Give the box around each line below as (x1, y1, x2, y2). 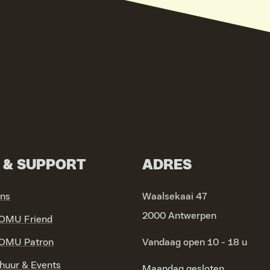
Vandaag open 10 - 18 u (142, 237, 247, 247)
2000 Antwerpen (142, 210, 216, 221)
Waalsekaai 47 (142, 191, 207, 201)
